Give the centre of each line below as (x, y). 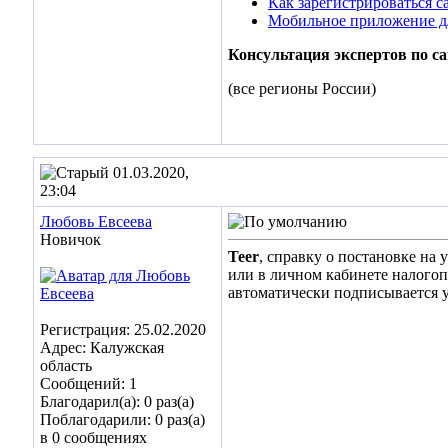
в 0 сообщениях (93, 437)
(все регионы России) (302, 88)
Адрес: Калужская (102, 347)
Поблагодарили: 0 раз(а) (122, 419)
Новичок (70, 239)
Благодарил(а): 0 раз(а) (117, 401)
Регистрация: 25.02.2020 (123, 329)
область (66, 365)
